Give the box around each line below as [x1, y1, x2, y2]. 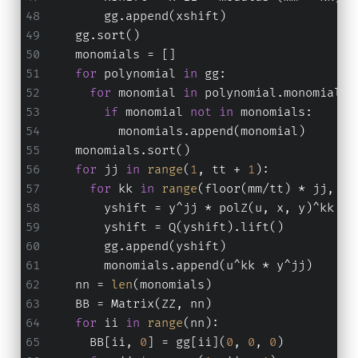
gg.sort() [46, 28, 140, 44]
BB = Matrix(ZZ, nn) [46, 296, 212, 312]
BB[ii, [46, 335, 140, 351]
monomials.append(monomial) [46, 124, 305, 140]
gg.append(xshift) [46, 9, 226, 25]
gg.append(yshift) [46, 239, 226, 255]
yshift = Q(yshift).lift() [46, 220, 284, 236]
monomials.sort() [46, 143, 190, 159]
